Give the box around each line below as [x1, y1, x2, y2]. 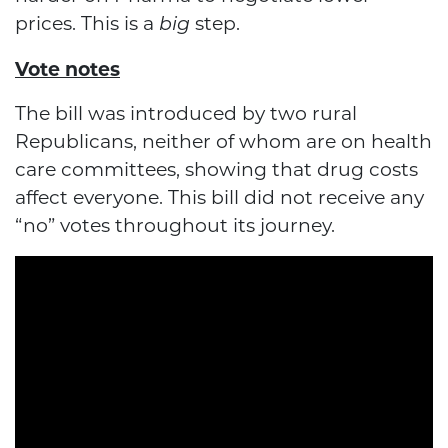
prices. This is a [15, 12, 159, 36]
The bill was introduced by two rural [15, 102, 357, 126]
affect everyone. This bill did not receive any [15, 186, 424, 210]
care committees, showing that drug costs [15, 158, 418, 182]
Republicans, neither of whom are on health [15, 130, 432, 154]
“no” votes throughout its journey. [15, 214, 335, 238]
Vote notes [15, 58, 120, 82]
